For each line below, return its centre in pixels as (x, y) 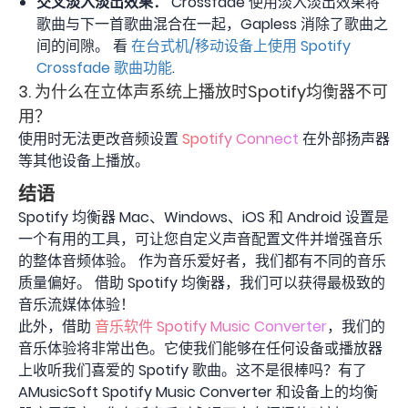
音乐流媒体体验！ (76, 304)
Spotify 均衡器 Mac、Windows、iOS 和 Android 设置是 (204, 217)
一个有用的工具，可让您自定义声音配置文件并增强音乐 (200, 239)
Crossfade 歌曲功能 (104, 67)
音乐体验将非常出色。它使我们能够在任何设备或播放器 (200, 348)
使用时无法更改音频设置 (100, 138)
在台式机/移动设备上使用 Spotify (239, 46)
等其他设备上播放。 (84, 160)
